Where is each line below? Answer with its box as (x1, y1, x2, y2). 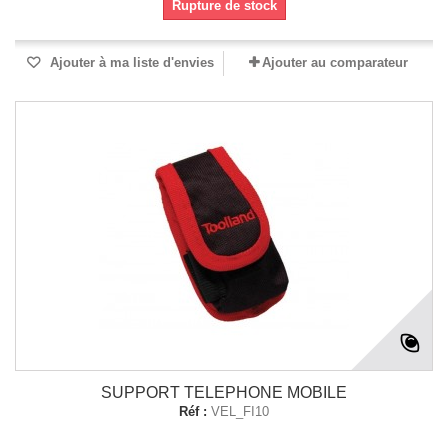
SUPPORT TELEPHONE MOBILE (101, 384, 347, 401)
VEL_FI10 (211, 404, 269, 419)
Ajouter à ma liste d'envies (46, 55, 214, 70)
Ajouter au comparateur (262, 55, 408, 70)
